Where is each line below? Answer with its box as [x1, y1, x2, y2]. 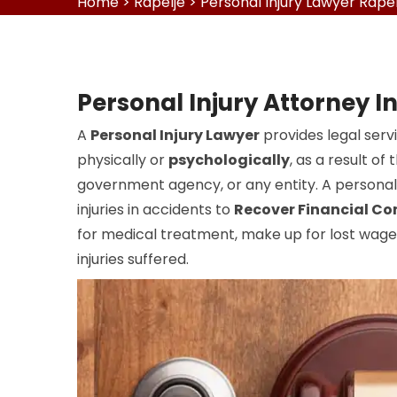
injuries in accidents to [77, 199, 234, 220]
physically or [77, 150, 168, 170]
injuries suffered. [77, 249, 189, 269]
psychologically [168, 150, 290, 170]
